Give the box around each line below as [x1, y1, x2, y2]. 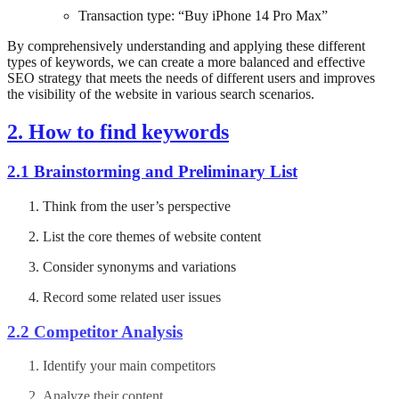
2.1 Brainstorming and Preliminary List [7, 162, 297, 182]
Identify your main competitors [43, 358, 216, 374]
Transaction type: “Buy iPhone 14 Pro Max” [78, 8, 328, 24]
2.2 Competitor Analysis [7, 322, 183, 341]
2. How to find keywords [7, 120, 229, 144]
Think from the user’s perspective [43, 198, 231, 214]
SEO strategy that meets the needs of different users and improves [7, 70, 375, 86]
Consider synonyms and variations [43, 258, 236, 274]
